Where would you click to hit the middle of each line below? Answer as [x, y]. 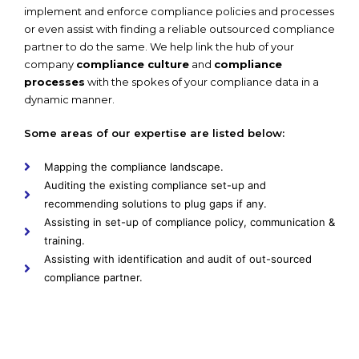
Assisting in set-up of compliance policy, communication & [190, 222]
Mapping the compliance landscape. [134, 166]
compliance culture [133, 64]
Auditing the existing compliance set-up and [155, 185]
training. [65, 240]
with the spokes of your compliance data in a [202, 81]
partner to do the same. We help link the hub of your [159, 46]
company [50, 64]
